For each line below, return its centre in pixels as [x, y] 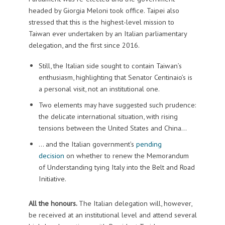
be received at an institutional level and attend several [113, 215]
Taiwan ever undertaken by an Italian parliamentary [107, 33]
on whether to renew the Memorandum [126, 155]
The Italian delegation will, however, [135, 203]
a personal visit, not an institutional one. [99, 88]
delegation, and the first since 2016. [84, 45]
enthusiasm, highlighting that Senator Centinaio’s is [115, 77]
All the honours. [53, 203]
